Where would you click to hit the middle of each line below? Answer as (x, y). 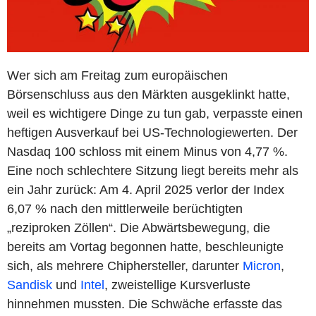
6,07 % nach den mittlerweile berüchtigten (125, 208)
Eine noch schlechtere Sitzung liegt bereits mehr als (153, 170)
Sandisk (30, 285)
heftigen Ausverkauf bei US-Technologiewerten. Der (152, 132)
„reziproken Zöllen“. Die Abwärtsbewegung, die (139, 227)
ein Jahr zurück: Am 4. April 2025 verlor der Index (146, 189)
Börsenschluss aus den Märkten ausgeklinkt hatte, (148, 94)
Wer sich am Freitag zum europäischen (117, 75)
